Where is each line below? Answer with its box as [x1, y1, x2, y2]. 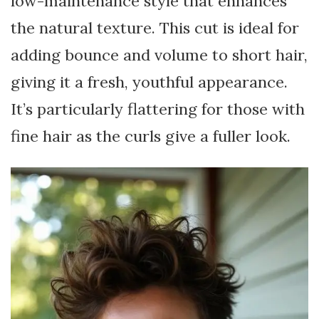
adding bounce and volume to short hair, [11, 45, 308, 66]
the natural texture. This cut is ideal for [11, 18, 299, 38]
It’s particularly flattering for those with [11, 99, 305, 120]
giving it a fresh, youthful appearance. [11, 72, 288, 93]
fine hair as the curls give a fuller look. [11, 126, 291, 147]
